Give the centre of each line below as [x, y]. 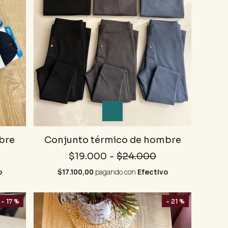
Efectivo [152, 172]
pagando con [115, 172]
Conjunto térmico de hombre [112, 140]
